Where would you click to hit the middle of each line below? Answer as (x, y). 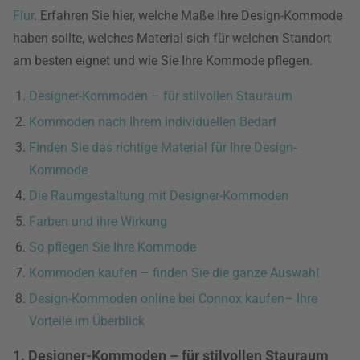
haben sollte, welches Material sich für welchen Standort (172, 38)
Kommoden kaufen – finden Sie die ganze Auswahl (174, 273)
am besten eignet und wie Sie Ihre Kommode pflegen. (163, 61)
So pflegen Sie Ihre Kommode (112, 247)
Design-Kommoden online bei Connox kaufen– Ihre (173, 299)
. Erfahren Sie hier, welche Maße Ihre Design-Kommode (188, 16)
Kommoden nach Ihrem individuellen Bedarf (153, 122)
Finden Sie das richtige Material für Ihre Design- (163, 147)
